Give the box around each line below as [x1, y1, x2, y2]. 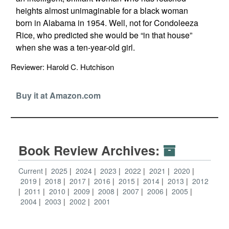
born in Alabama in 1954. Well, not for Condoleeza [15, 17, 198, 29]
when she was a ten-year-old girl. [15, 41, 135, 53]
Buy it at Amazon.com [15, 89, 101, 101]
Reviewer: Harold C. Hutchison [11, 61, 122, 72]
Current [18, 166, 43, 176]
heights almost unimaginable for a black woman [15, 5, 188, 16]
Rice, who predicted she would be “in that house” [15, 29, 192, 41]
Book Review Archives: [18, 141, 163, 159]
